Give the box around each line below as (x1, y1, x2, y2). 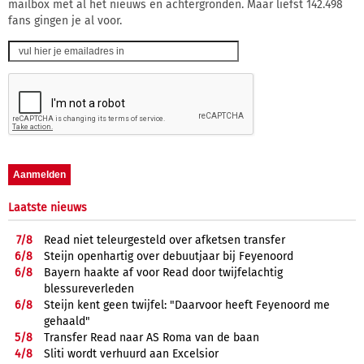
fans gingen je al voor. (8, 13, 122, 28)
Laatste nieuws (8, 200, 87, 214)
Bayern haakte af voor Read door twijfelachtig (44, 265, 283, 279)
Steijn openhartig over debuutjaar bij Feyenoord (44, 249, 293, 263)
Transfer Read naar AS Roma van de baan (44, 330, 259, 344)
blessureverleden (44, 281, 134, 296)
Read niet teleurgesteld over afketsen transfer (44, 232, 285, 247)
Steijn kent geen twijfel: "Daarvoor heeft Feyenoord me (44, 297, 330, 312)
